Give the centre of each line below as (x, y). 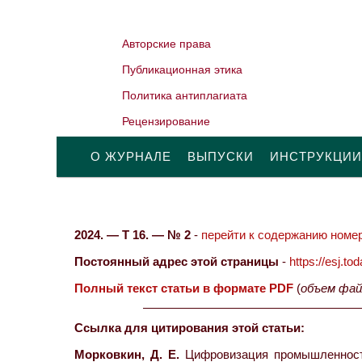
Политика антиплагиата (185, 95)
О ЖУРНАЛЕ (131, 156)
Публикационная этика (183, 69)
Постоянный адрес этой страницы (177, 261)
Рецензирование (166, 121)
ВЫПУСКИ (221, 156)
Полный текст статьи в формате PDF (184, 288)
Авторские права (167, 44)
